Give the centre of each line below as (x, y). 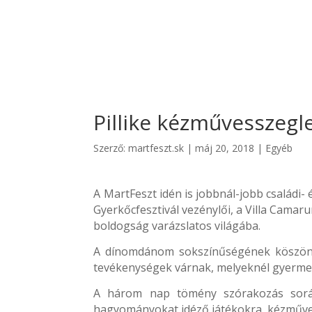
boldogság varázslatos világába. (177, 225)
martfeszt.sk (156, 148)
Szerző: (111, 148)
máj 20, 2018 (225, 148)
